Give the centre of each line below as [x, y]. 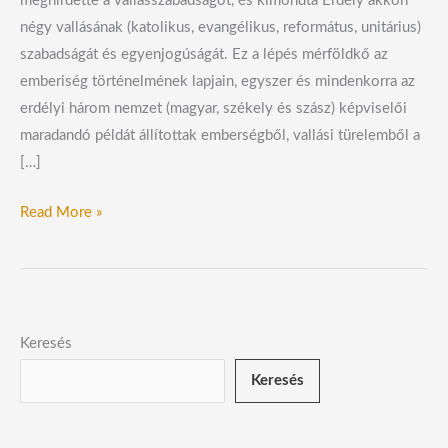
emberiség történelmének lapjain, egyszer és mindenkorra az [217, 82]
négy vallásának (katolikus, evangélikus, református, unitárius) [220, 28]
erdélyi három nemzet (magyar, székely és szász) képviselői [213, 109]
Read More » [61, 212]
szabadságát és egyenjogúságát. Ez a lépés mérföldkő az [204, 55]
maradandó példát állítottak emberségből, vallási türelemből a [220, 136]
